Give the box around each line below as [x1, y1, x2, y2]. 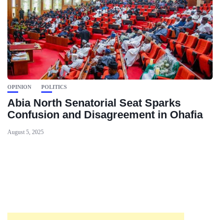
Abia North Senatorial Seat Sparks [7, 97, 181, 109]
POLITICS [41, 84, 67, 90]
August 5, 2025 [7, 129, 44, 136]
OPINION [7, 84, 31, 90]
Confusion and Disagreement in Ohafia [7, 109, 203, 121]
